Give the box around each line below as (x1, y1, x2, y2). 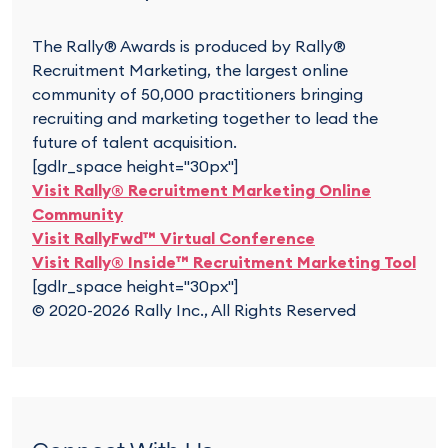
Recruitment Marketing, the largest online (32, 60, 348, 80)
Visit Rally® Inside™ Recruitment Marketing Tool (32, 252, 416, 272)
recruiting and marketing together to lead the (32, 108, 378, 128)
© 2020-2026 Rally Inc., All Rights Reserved (32, 300, 356, 320)
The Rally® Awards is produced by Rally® (32, 36, 346, 56)
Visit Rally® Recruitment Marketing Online (32, 180, 371, 200)
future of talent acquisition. (32, 132, 237, 152)
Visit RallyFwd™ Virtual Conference (32, 228, 315, 248)
